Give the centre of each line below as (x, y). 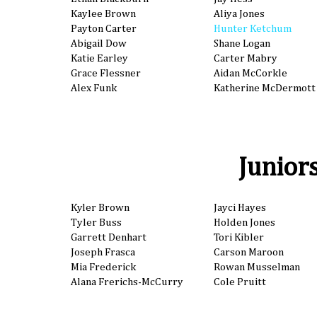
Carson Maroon (248, 253)
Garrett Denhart (109, 238)
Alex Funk (94, 88)
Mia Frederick (103, 267)
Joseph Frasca (103, 253)
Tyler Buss (96, 223)
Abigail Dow (99, 44)
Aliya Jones (239, 14)
